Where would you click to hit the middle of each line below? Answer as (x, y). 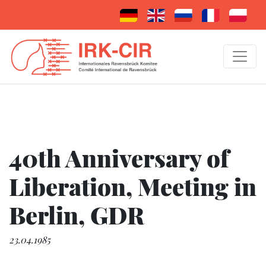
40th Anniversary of (119, 157)
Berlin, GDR (77, 214)
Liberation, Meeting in (133, 186)
